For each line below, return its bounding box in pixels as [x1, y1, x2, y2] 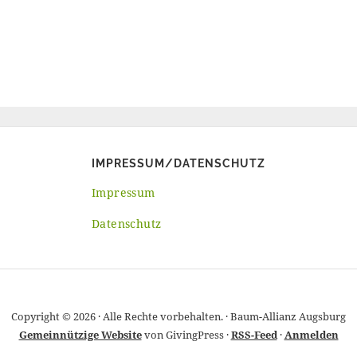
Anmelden [284, 328, 339, 342]
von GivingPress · [141, 328, 231, 342]
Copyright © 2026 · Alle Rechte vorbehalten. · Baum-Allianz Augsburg [11, 309, 346, 324]
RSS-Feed [230, 328, 277, 342]
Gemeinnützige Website [18, 328, 142, 342]
